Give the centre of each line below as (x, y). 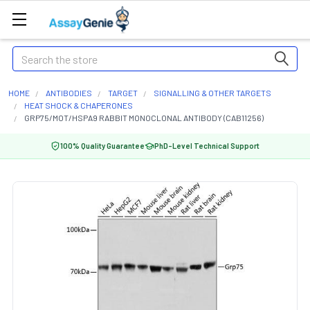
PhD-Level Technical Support (207, 146)
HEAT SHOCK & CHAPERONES (79, 105)
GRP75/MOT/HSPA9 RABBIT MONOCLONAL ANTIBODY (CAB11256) (144, 118)
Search (28, 54)
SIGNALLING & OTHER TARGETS (212, 93)
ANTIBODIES (69, 93)
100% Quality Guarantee (102, 146)
